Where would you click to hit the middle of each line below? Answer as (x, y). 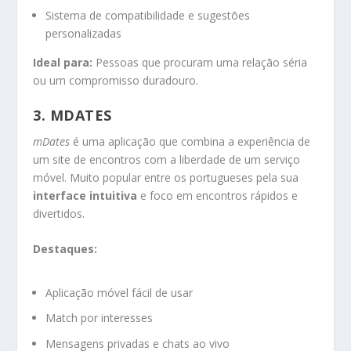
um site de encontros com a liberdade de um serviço (167, 159)
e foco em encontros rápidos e (218, 195)
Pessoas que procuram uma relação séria (200, 62)
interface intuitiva (85, 195)
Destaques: (65, 249)
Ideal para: (63, 62)
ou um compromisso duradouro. (116, 80)
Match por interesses (100, 318)
